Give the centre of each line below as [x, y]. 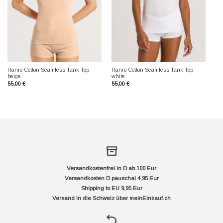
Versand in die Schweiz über [91, 198]
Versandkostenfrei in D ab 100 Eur [111, 168]
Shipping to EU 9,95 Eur [111, 188]
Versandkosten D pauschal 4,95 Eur [111, 178]
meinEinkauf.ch [150, 198]
